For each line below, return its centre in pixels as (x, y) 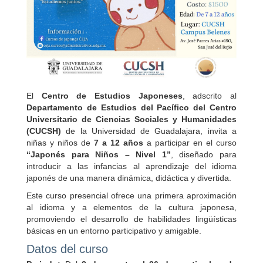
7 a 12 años (119, 143)
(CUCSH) (44, 131)
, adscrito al (210, 96)
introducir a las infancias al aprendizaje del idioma (131, 166)
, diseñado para (204, 155)
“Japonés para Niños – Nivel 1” (99, 155)
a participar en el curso (190, 143)
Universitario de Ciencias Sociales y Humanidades (131, 119)
